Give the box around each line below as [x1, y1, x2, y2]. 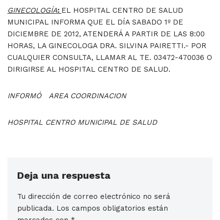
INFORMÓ [7, 91, 49, 101]
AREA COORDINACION [49, 91, 126, 101]
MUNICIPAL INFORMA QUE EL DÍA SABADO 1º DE [7, 18, 183, 27]
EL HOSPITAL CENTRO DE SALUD [61, 6, 183, 15]
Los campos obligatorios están [56, 204, 168, 213]
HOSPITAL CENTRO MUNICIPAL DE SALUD [7, 118, 157, 127]
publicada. [17, 204, 54, 213]
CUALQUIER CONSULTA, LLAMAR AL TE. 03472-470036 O [7, 53, 212, 62]
